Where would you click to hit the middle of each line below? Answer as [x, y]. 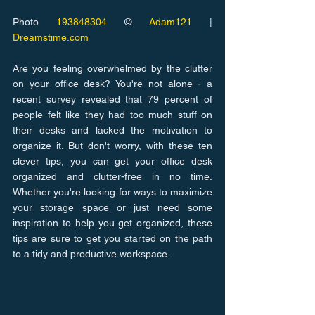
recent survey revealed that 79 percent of [112, 99]
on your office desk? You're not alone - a [112, 83]
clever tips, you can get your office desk [112, 161]
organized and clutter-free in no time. [112, 176]
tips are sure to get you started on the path [112, 238]
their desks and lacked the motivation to [112, 130]
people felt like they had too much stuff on [112, 114]
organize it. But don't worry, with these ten [112, 145]
